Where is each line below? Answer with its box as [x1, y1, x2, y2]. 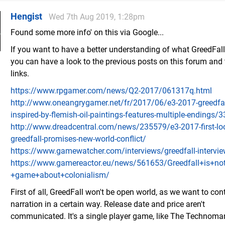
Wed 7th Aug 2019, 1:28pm [49, 12, 145, 22]
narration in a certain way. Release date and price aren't [11, 199, 205, 209]
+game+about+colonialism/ [11, 170, 109, 180]
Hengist [11, 11, 42, 22]
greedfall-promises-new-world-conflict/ [11, 134, 146, 144]
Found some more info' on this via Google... [11, 28, 164, 38]
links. [11, 69, 29, 79]
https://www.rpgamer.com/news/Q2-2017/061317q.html [11, 86, 212, 96]
